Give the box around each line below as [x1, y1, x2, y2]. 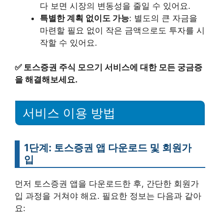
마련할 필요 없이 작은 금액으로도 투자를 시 [40, 25, 205, 35]
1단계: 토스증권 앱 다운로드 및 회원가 [24, 141, 192, 154]
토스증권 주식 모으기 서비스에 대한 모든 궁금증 [24, 62, 202, 73]
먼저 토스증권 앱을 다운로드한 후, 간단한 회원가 [15, 179, 199, 189]
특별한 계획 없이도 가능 [40, 13, 129, 23]
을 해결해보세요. [15, 75, 78, 85]
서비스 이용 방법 [23, 106, 115, 120]
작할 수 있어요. [40, 37, 97, 48]
